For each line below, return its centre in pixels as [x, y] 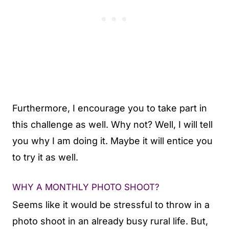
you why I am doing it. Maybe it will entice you [112, 141]
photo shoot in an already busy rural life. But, [110, 221]
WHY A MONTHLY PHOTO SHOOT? [86, 187]
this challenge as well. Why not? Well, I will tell [112, 124]
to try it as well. [45, 157]
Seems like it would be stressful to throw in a [111, 204]
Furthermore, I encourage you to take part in [110, 108]
